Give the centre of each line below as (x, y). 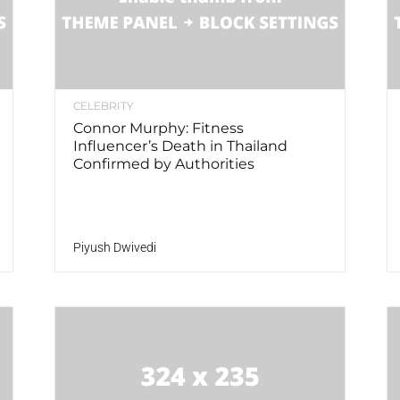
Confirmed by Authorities (164, 164)
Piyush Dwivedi (115, 248)
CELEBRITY (104, 106)
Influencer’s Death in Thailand (180, 146)
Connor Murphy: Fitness (158, 129)
